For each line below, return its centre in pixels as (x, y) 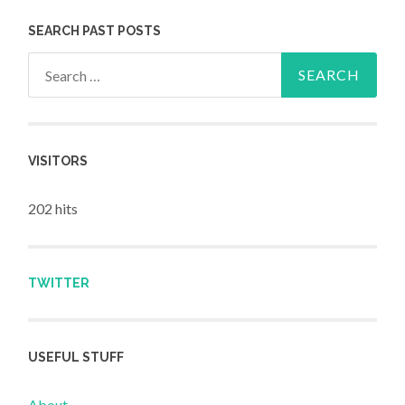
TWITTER (59, 283)
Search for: (62, 65)
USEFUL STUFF (76, 357)
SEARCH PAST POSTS (95, 31)
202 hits (53, 208)
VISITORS (58, 160)
